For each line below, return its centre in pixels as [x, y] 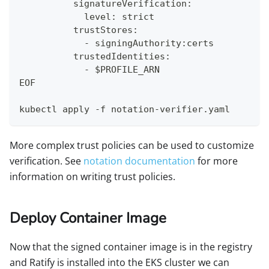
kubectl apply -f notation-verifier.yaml [125, 110]
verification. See [47, 161]
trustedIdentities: [95, 57]
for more [216, 161]
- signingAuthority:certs [116, 44]
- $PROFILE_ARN [89, 70]
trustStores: [79, 30]
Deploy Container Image [88, 218]
